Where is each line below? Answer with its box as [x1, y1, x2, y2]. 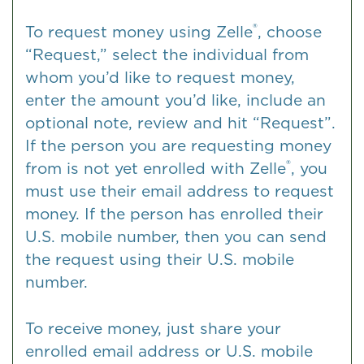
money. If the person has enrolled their [25, 205, 323, 224]
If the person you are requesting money [25, 136, 331, 156]
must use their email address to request [25, 182, 334, 201]
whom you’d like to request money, [25, 68, 295, 88]
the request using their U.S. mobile [25, 250, 294, 270]
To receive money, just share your [25, 318, 281, 338]
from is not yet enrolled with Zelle [25, 159, 286, 179]
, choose [258, 23, 322, 42]
